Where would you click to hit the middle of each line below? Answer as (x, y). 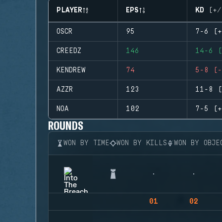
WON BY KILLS (142, 143)
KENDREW (71, 70)
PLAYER (69, 10)
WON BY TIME (86, 143)
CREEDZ (69, 51)
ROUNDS (66, 125)
